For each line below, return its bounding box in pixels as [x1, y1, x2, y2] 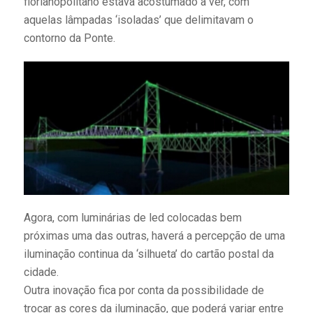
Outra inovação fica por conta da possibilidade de [23, 283, 264, 297]
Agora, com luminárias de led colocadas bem [23, 210, 242, 224]
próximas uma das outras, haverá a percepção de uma [23, 228, 285, 242]
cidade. [23, 265, 59, 279]
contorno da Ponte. [23, 31, 115, 45]
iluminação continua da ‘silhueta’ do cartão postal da [23, 247, 274, 261]
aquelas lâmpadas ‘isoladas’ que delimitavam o [23, 13, 254, 27]
